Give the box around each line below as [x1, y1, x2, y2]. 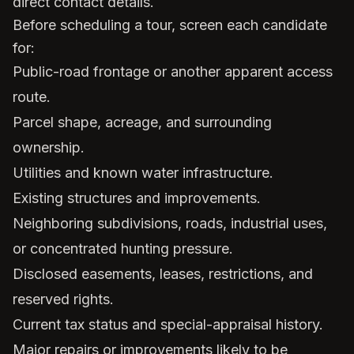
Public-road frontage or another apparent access [13, 63, 333, 80]
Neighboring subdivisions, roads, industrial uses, [13, 215, 327, 232]
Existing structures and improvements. [13, 190, 261, 206]
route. [13, 88, 51, 105]
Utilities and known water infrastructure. [13, 164, 273, 181]
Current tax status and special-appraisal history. [13, 316, 323, 333]
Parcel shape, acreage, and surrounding [13, 114, 272, 130]
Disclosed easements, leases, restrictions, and [13, 265, 313, 282]
